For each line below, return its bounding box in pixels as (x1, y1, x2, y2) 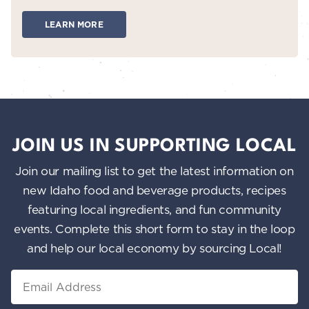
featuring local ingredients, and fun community (28, 202, 281, 217)
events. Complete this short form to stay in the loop (14, 221, 295, 237)
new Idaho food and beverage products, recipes (23, 183, 286, 198)
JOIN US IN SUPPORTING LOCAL (12, 137, 297, 156)
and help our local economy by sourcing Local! (26, 241, 282, 256)
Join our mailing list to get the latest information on (15, 163, 294, 179)
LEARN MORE (45, 19, 103, 31)
